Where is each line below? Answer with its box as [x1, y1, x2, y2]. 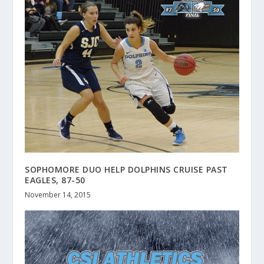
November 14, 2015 [25, 189, 91, 200]
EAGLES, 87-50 [25, 174, 85, 186]
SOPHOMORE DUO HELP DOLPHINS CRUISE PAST [25, 163, 228, 175]
